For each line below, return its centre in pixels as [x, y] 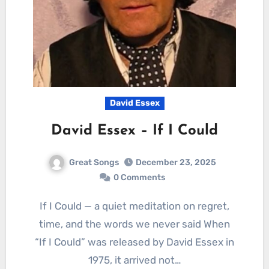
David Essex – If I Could [134, 131]
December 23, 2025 [176, 163]
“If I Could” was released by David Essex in [134, 242]
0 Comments [139, 178]
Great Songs [94, 162]
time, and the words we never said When [134, 224]
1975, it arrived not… [134, 260]
